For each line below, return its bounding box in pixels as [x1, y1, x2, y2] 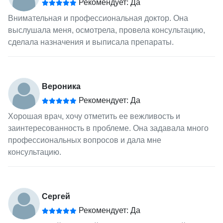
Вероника [41, 82, 81, 91]
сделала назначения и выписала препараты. [7, 38, 174, 47]
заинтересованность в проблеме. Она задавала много [7, 124, 209, 133]
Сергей [41, 192, 70, 201]
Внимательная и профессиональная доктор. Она [7, 14, 188, 23]
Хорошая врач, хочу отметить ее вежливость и [7, 112, 180, 121]
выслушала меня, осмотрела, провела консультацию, [7, 26, 205, 35]
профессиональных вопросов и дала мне [7, 136, 161, 145]
